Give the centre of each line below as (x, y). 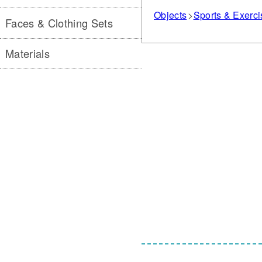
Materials (28, 53)
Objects (170, 15)
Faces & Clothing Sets (59, 23)
